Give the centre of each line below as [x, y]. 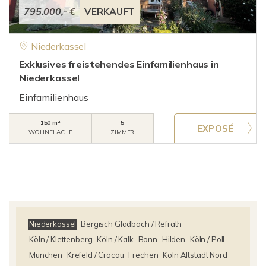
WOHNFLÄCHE [50, 132]
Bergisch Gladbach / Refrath [132, 224]
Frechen [143, 255]
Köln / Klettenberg [61, 239]
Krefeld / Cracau [95, 255]
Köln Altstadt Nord [195, 255]
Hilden [173, 239]
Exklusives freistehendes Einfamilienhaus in [119, 64]
